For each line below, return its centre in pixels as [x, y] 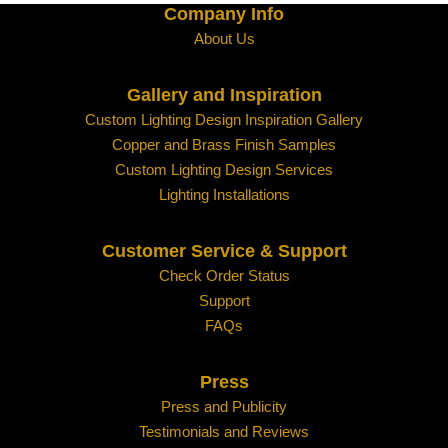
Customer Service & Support [224, 251]
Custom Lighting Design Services [224, 170]
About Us [224, 39]
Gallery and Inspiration [224, 95]
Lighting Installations [224, 195]
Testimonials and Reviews [224, 432]
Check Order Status [224, 276]
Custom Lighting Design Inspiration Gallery [224, 120]
